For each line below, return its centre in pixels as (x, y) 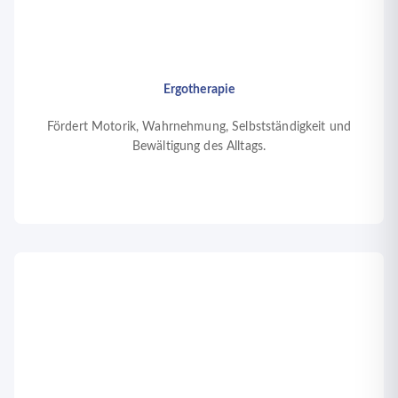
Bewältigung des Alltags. (199, 146)
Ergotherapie (199, 89)
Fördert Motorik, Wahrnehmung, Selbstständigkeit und (199, 127)
